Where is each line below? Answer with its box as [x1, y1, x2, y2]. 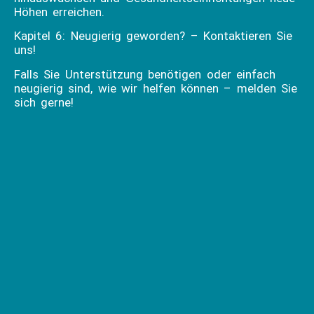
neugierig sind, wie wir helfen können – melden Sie [14, 81, 298, 95]
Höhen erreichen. [14, 4, 105, 19]
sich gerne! [14, 95, 74, 109]
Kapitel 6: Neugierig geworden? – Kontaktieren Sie [14, 29, 293, 43]
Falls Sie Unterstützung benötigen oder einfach [14, 67, 275, 81]
